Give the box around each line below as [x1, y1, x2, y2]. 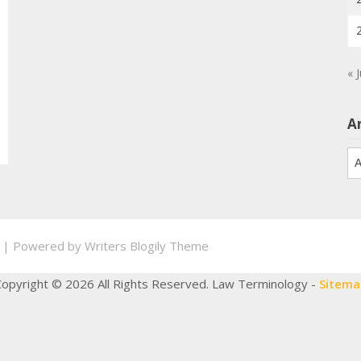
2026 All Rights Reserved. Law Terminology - [64, 276, 319, 293]
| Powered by [2, 238, 85, 255]
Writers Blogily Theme [85, 238, 209, 255]
